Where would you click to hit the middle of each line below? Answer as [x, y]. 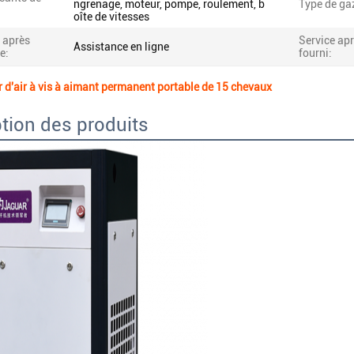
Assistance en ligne [121, 47]
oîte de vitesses [111, 17]
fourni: [315, 53]
